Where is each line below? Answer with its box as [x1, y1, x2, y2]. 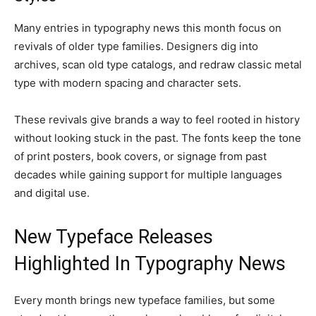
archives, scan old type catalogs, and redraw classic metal [14, 58, 302, 71]
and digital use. [14, 186, 90, 200]
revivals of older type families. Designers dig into [14, 39, 258, 53]
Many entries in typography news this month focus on [14, 21, 281, 35]
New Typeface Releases [14, 226, 213, 248]
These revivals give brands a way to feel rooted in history [14, 113, 300, 126]
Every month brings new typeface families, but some [14, 293, 275, 307]
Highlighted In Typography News [14, 253, 286, 275]
